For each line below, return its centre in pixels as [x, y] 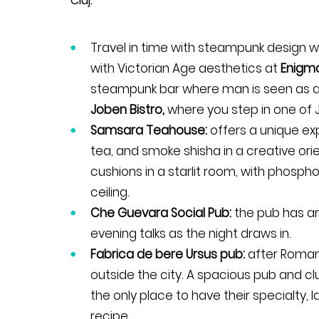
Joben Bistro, [129, 109]
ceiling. [110, 192]
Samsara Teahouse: [150, 130]
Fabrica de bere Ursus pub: [169, 254]
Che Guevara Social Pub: [162, 213]
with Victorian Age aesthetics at [184, 68]
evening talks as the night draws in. [191, 233]
